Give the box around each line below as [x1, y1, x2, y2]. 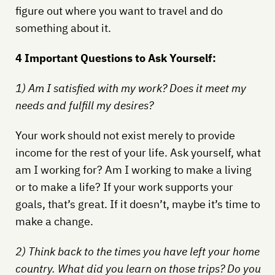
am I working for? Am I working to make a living [15, 162, 252, 177]
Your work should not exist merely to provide [15, 128, 235, 142]
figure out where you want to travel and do [15, 3, 223, 18]
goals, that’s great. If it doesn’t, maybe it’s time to [15, 196, 260, 211]
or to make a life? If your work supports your [15, 179, 233, 194]
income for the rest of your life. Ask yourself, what [15, 145, 261, 160]
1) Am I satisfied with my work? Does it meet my [15, 80, 246, 95]
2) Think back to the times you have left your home [15, 244, 260, 258]
